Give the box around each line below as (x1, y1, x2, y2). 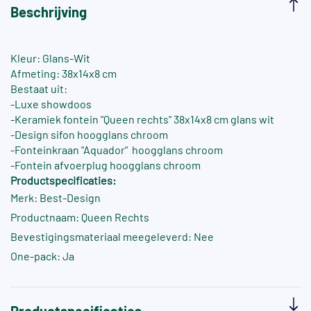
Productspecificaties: (10, 174, 116, 187)
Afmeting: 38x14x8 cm (10, 67, 117, 81)
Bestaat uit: (10, 82, 67, 96)
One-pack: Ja (10, 249, 74, 263)
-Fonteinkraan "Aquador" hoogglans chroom (10, 143, 223, 157)
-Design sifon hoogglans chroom (10, 128, 168, 142)
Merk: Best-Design (10, 191, 101, 205)
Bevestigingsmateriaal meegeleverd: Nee (10, 230, 214, 244)
